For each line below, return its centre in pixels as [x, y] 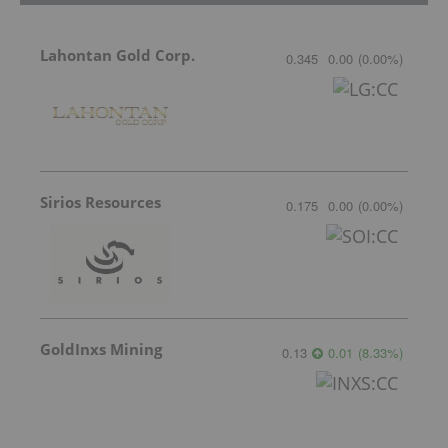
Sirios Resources [100, 201]
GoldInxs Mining [101, 348]
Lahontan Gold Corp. [117, 54]
